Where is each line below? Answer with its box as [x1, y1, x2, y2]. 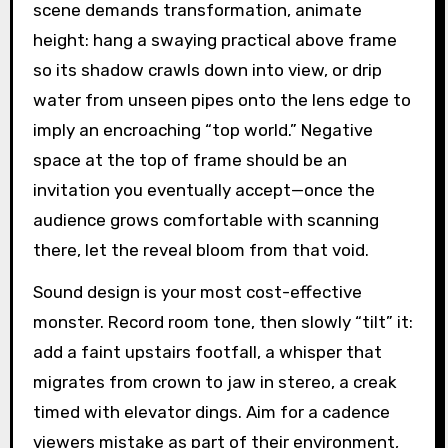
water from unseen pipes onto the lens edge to [32, 89, 411, 110]
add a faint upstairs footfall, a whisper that [32, 342, 382, 363]
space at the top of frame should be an [32, 149, 347, 170]
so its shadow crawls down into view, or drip [32, 59, 382, 80]
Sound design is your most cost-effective [32, 282, 362, 303]
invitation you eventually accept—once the [32, 179, 375, 200]
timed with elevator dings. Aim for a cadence [32, 402, 390, 423]
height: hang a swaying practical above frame [32, 29, 397, 50]
